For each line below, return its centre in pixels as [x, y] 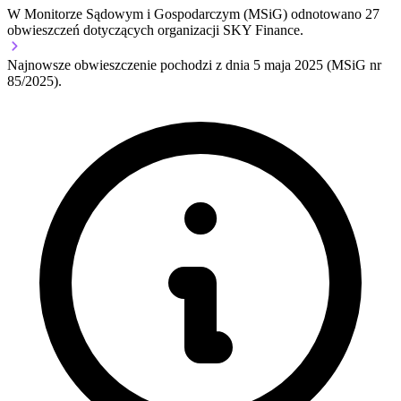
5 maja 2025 [288, 64]
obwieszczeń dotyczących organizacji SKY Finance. [155, 30]
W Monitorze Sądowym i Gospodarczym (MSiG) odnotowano [186, 13]
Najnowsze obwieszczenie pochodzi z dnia [130, 64]
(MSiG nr [352, 64]
